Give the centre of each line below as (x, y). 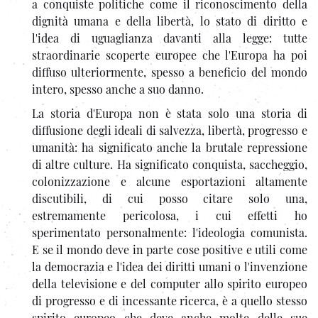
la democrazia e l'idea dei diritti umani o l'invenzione (170, 266)
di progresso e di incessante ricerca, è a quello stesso (170, 300)
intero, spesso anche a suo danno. (118, 89)
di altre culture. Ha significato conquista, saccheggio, (170, 164)
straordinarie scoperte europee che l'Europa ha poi (170, 55)
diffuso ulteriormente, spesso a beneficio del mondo (170, 72)
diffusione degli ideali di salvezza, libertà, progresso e (170, 130)
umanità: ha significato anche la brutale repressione (170, 147)
